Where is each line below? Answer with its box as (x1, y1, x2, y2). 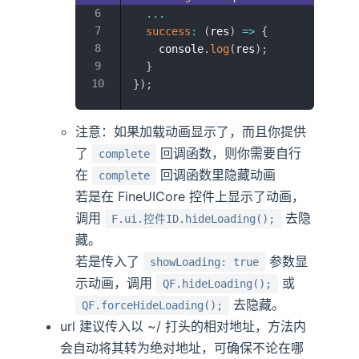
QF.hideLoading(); (163, 276, 272, 290)
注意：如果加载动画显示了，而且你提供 (75, 123, 307, 139)
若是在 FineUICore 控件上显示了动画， (75, 188, 305, 204)
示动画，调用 (75, 274, 157, 291)
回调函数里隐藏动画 (156, 166, 276, 183)
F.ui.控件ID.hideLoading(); (111, 212, 276, 225)
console (133, 42, 204, 56)
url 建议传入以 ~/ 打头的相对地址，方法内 (60, 317, 307, 334)
